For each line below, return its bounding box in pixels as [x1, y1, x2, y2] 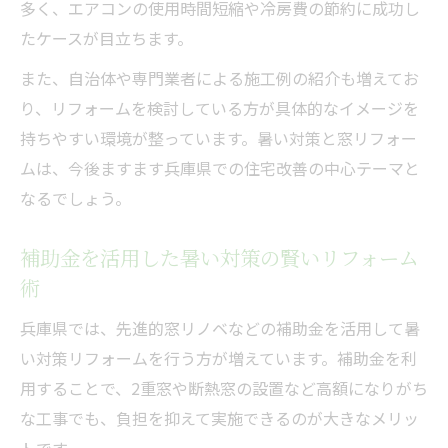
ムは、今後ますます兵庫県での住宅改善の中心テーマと [20, 155, 420, 180]
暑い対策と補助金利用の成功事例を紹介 [91, 7, 379, 32]
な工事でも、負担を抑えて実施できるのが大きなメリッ [20, 405, 419, 430]
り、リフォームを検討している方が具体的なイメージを [20, 95, 419, 120]
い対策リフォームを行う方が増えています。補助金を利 [20, 345, 417, 370]
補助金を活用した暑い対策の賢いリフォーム [20, 242, 419, 272]
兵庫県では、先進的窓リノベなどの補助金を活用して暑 [20, 315, 420, 340]
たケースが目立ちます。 [20, 25, 193, 50]
